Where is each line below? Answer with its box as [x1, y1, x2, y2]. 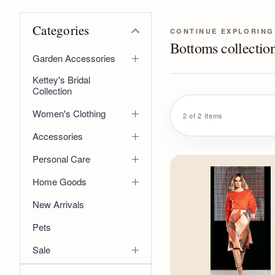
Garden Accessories [33, 51, 115, 64]
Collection [33, 83, 72, 97]
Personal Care [33, 152, 90, 165]
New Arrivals [33, 198, 84, 211]
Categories [33, 21, 90, 39]
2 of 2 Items [183, 110, 223, 120]
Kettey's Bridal [33, 72, 90, 86]
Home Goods [33, 175, 87, 188]
